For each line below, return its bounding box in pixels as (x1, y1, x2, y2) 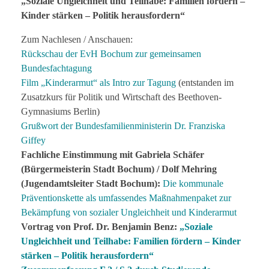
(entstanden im (176, 77, 234, 88)
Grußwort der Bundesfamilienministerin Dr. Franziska (21, 120, 225, 131)
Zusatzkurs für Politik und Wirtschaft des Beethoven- (21, 91, 222, 102)
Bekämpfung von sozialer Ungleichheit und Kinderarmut (21, 207, 237, 217)
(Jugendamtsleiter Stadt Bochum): (21, 178, 160, 189)
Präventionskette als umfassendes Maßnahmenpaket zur (21, 192, 231, 203)
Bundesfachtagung (21, 62, 92, 73)
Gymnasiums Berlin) (21, 106, 100, 116)
